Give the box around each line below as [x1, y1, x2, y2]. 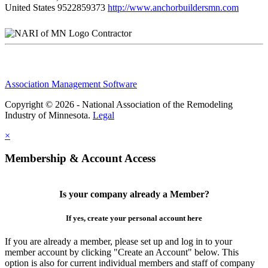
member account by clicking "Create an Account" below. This [5, 246, 239, 257]
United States [5, 2, 55, 13]
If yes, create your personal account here [66, 213, 202, 223]
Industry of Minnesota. [5, 109, 93, 120]
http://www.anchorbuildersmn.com [108, 2, 239, 13]
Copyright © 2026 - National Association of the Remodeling [5, 99, 233, 109]
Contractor [92, 28, 132, 38]
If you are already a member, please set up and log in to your [5, 236, 232, 246]
